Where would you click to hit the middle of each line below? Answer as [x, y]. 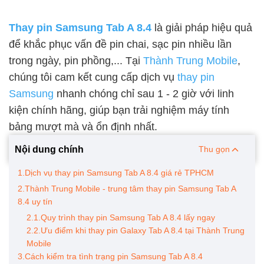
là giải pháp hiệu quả [202, 28]
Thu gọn [215, 149]
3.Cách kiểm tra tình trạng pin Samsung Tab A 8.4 [110, 256]
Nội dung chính [49, 149]
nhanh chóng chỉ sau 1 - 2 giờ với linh [144, 94]
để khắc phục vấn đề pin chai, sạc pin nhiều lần [120, 44]
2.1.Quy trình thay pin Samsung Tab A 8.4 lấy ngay [122, 217]
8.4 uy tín [35, 202]
